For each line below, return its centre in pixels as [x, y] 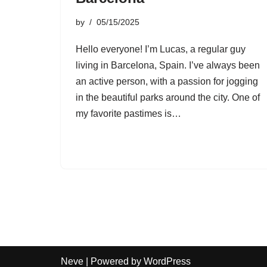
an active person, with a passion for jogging [167, 81]
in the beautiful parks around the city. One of [168, 97]
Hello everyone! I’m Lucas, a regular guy [161, 49]
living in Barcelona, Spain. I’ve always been [168, 65]
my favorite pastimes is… [130, 114]
